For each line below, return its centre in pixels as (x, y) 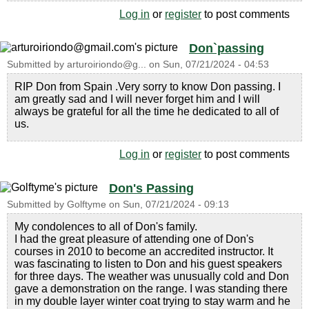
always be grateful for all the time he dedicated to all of (147, 111)
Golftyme (87, 204)
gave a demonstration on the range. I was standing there (151, 288)
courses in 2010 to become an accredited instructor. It (144, 251)
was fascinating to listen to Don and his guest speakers (148, 263)
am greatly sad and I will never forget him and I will (137, 99)
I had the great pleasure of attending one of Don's (134, 239)
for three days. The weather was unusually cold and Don (152, 276)
